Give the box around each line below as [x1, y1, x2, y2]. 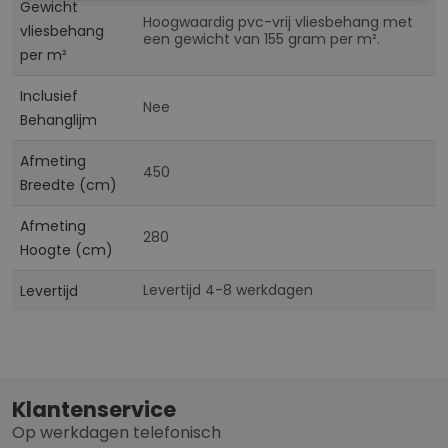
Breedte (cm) [20, 175, 117, 196]
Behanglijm [20, 110, 97, 131]
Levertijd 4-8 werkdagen [143, 280, 313, 301]
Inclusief [20, 86, 78, 107]
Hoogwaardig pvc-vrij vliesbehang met [143, 12, 413, 33]
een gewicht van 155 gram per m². [143, 29, 380, 50]
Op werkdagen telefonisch [12, 421, 221, 445]
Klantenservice [12, 395, 176, 425]
